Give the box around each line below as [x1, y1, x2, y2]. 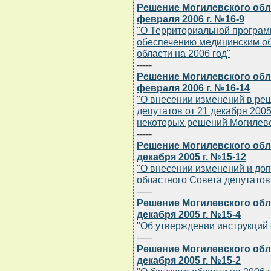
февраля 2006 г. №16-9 [137, 13, 244, 25]
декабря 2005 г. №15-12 [137, 151, 246, 163]
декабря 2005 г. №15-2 [137, 255, 241, 266]
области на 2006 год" [137, 48, 230, 59]
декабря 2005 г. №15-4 [137, 209, 241, 220]
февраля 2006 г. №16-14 [137, 82, 250, 94]
